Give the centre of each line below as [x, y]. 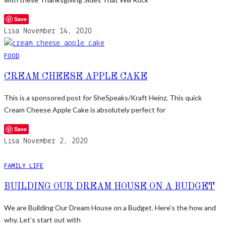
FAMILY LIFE [24, 165]
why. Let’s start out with [42, 219]
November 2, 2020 [55, 141]
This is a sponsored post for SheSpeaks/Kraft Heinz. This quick [103, 97]
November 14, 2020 [58, 31]
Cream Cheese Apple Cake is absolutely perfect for [85, 109]
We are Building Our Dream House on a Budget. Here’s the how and [110, 207]
